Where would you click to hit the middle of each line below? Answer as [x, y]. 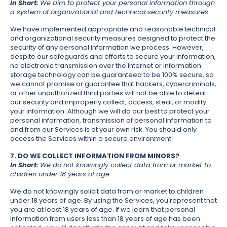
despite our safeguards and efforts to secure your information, [113, 57]
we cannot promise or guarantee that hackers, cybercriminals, [113, 84]
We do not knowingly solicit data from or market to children [107, 192]
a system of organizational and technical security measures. [110, 12]
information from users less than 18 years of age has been [105, 219]
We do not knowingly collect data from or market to [125, 165]
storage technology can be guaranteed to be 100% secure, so [112, 75]
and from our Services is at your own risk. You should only [103, 130]
